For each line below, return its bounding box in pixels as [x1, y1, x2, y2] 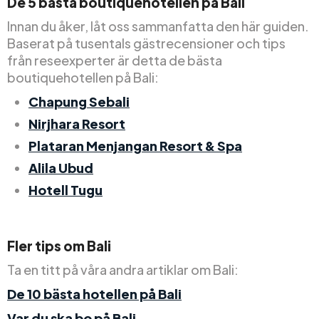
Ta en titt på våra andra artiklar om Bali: [7, 261, 239, 278]
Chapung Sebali [28, 93, 130, 110]
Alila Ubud [28, 159, 93, 177]
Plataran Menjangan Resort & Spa [28, 137, 242, 155]
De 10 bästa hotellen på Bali [7, 286, 182, 303]
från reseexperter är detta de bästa [7, 52, 222, 69]
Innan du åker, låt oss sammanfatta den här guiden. [7, 18, 309, 35]
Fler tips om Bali [7, 237, 111, 255]
